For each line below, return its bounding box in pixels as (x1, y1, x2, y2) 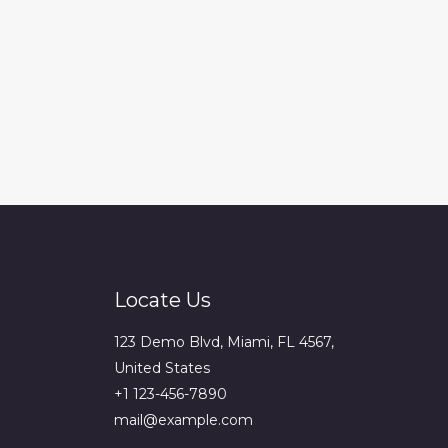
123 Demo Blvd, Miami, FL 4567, (113, 333, 334, 351)
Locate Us (113, 288, 211, 312)
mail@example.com (113, 411, 253, 429)
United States (113, 359, 210, 377)
